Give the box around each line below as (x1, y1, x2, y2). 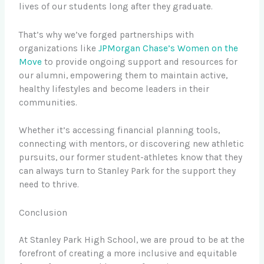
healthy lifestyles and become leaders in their (19, 83, 210, 94)
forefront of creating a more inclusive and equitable (19, 248, 237, 259)
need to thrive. (19, 179, 80, 190)
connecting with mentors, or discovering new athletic (19, 138, 245, 150)
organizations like (19, 42, 99, 54)
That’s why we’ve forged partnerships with (19, 29, 194, 40)
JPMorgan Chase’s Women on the (98, 42, 239, 54)
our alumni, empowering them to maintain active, (19, 70, 228, 81)
